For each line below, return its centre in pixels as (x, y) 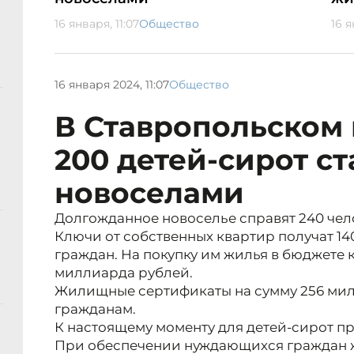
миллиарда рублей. (124, 273)
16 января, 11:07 (97, 24)
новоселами (149, 193)
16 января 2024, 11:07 (112, 84)
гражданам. (95, 309)
